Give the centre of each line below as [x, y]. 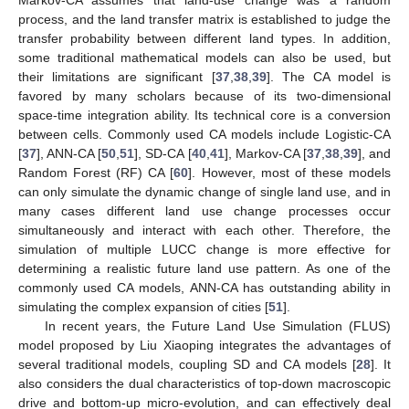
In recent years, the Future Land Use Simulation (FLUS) [217, 325]
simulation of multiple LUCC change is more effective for [204, 249]
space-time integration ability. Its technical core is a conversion [204, 115]
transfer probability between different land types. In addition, [204, 38]
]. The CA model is [328, 76]
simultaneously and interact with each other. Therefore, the [204, 230]
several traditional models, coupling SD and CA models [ [187, 364]
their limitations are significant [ [117, 76]
